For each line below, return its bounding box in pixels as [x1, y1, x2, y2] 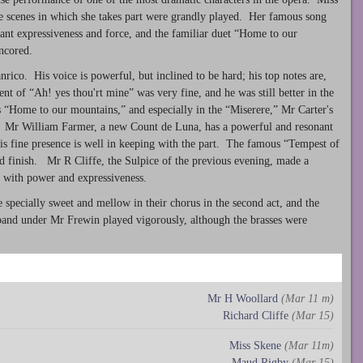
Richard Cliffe [223, 310, 288, 322]
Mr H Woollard [207, 293, 278, 305]
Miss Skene [229, 340, 281, 352]
